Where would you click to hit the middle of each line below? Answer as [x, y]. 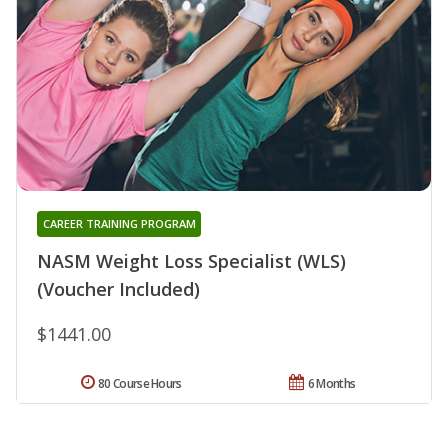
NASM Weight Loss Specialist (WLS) [191, 260]
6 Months [331, 383]
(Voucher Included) [118, 288]
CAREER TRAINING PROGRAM [119, 223]
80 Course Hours [140, 383]
